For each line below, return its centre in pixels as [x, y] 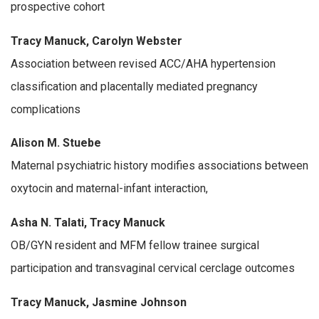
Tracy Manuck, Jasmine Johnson [99, 302]
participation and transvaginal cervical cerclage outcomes [153, 268]
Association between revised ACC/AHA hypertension [143, 63]
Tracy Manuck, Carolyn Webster [96, 41]
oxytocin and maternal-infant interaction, [109, 189]
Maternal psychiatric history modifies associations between [159, 166]
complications [46, 109]
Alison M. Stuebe [56, 143]
